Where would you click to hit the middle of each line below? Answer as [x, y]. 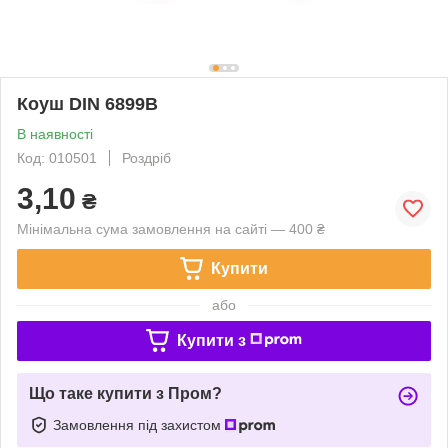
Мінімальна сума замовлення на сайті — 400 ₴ [171, 228]
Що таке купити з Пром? [125, 393]
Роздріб [146, 157]
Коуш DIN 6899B [87, 103]
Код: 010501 [57, 157]
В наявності [55, 133]
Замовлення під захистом [139, 424]
